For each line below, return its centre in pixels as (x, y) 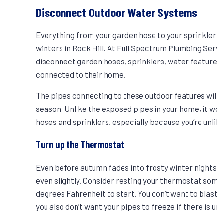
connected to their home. (81, 74)
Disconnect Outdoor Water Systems (117, 12)
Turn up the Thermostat (80, 145)
